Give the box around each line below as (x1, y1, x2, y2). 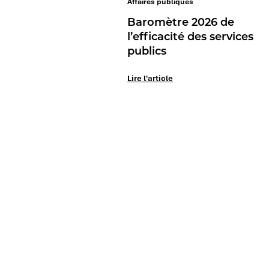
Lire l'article (127, 73, 173, 83)
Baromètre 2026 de (127, 14, 234, 29)
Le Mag (233, 241, 259, 252)
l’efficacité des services (127, 29, 253, 43)
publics (127, 43, 166, 58)
